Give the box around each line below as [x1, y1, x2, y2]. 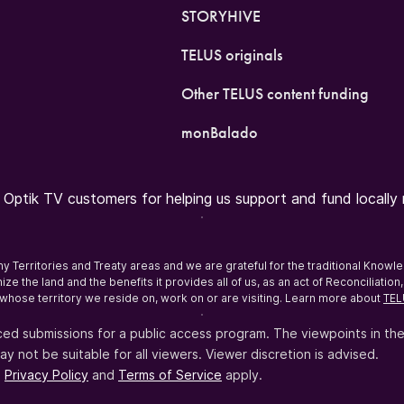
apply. [222, 367, 262, 382]
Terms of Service [118, 367, 222, 382]
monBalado [180, 122, 258, 142]
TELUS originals [180, 44, 282, 65]
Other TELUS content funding [180, 83, 369, 104]
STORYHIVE [180, 5, 261, 26]
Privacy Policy [5, 367, 88, 382]
